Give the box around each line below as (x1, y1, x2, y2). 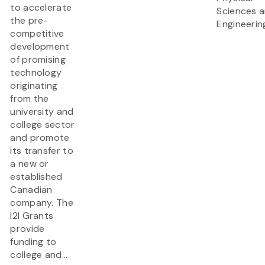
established (10, 170, 63, 183)
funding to (10, 235, 57, 248)
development (10, 40, 70, 53)
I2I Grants (10, 209, 54, 222)
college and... (10, 248, 68, 261)
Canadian (10, 183, 53, 196)
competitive (10, 27, 64, 40)
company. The (10, 196, 73, 209)
